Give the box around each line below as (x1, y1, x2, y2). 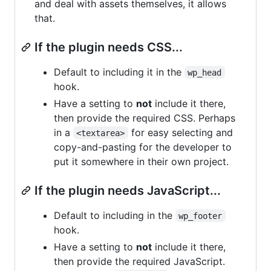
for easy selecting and (128, 126, 236, 139)
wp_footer (178, 211, 223, 221)
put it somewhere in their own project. (54, 155, 229, 168)
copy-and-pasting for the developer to (54, 140, 232, 153)
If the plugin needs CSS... (34, 39, 183, 54)
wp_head (188, 67, 222, 77)
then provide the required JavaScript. (54, 255, 225, 267)
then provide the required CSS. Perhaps (54, 111, 235, 124)
